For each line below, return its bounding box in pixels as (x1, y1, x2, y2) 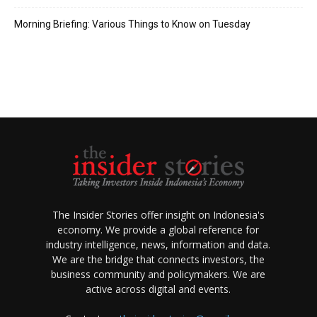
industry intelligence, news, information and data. (46, 238, 271, 251)
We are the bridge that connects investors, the (52, 253, 265, 266)
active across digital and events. (86, 282, 231, 296)
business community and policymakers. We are (51, 267, 266, 281)
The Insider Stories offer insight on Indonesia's (52, 208, 265, 221)
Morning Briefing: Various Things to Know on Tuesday (14, 18, 250, 30)
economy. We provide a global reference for (57, 223, 260, 236)
